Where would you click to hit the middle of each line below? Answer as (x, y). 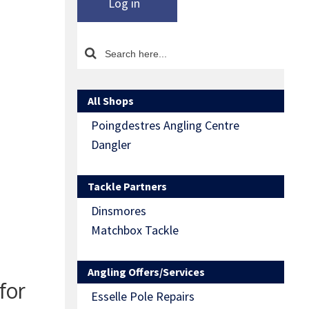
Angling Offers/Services (146, 272)
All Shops (111, 101)
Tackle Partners (127, 187)
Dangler (111, 145)
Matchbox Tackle (135, 230)
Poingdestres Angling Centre (165, 126)
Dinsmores (119, 211)
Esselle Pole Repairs (143, 297)
